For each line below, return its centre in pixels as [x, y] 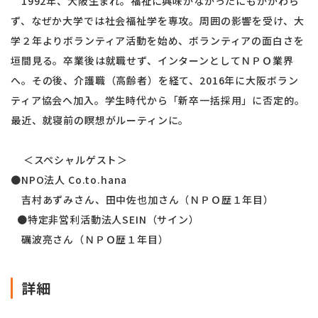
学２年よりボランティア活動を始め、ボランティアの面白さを [158, 41]
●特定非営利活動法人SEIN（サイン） [105, 220]
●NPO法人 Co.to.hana [69, 180]
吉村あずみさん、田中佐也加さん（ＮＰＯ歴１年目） [142, 200]
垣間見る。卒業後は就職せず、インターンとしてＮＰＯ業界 [152, 61]
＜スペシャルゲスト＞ [70, 160]
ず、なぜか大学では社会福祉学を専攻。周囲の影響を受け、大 [158, 21]
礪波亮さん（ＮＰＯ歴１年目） [91, 240]
